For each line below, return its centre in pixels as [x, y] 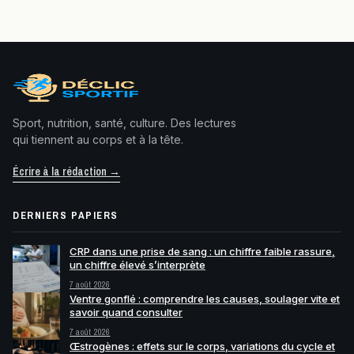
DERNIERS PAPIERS [66, 216]
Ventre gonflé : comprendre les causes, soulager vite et [205, 299]
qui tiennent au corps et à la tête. [98, 140]
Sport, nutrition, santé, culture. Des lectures [124, 123]
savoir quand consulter [126, 313]
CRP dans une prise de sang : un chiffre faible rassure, [202, 252]
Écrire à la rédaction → [66, 172]
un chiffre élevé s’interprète [137, 265]
